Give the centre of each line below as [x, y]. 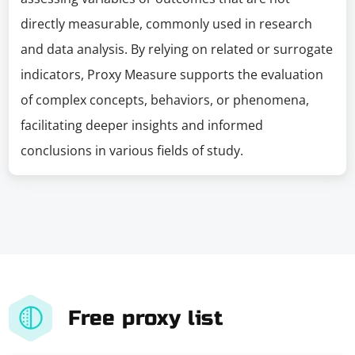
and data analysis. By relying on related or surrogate [177, 49]
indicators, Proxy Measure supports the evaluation [172, 74]
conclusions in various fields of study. [132, 151]
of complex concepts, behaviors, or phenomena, [165, 100]
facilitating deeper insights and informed [142, 125]
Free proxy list [146, 318]
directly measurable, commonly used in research [167, 24]
